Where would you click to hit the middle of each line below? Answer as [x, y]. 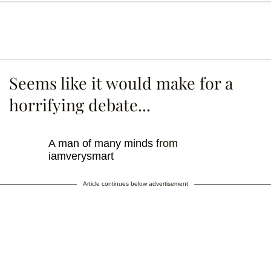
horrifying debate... [80, 105]
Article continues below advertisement [135, 184]
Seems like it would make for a [121, 83]
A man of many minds [101, 144]
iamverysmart [81, 156]
